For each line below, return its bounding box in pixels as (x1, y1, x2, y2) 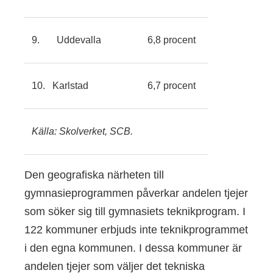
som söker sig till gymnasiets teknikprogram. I (24, 205, 246, 218)
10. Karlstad (32, 80, 88, 91)
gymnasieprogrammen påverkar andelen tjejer (24, 186, 248, 199)
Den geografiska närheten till (24, 168, 164, 181)
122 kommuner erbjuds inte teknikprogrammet (24, 223, 248, 236)
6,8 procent (147, 34, 196, 45)
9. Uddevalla (32, 34, 101, 45)
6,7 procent (147, 80, 196, 91)
